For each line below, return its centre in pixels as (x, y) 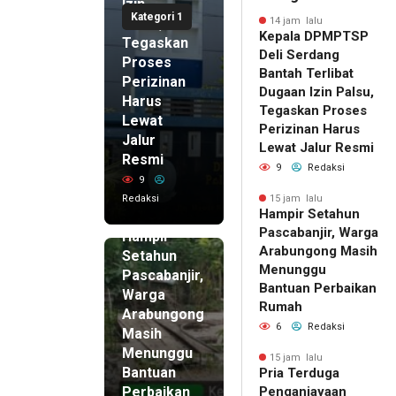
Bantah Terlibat (306, 73)
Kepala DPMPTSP (314, 36)
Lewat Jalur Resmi (316, 147)
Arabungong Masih (318, 251)
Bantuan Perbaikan (318, 288)
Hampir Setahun (309, 213)
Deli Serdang (299, 54)
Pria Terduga (299, 373)
